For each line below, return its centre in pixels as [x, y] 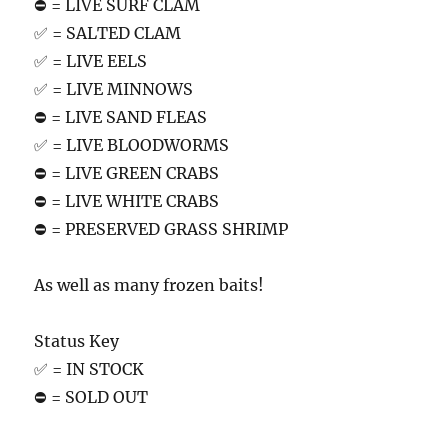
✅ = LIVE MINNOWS [114, 88]
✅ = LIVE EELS [91, 60]
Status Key [77, 340]
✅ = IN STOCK [89, 368]
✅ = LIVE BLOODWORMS [132, 144]
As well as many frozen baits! [149, 284]
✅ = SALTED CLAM [108, 32]
